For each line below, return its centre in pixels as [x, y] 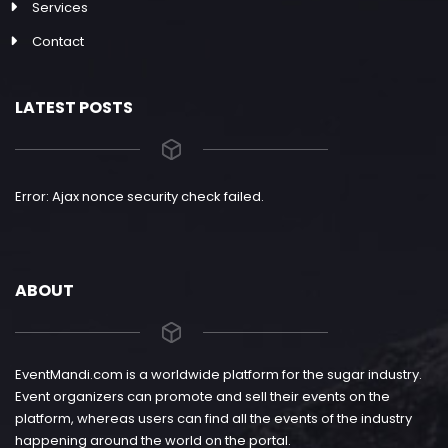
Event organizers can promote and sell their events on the [202, 397]
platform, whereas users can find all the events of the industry [213, 419]
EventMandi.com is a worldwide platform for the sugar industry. [218, 375]
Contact [58, 42]
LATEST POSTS [74, 108]
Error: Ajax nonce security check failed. [139, 197]
